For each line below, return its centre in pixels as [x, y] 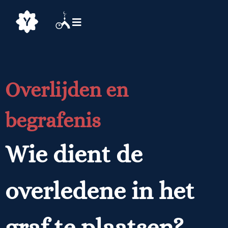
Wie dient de [74, 154]
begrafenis [53, 120]
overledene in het [100, 190]
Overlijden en [67, 90]
